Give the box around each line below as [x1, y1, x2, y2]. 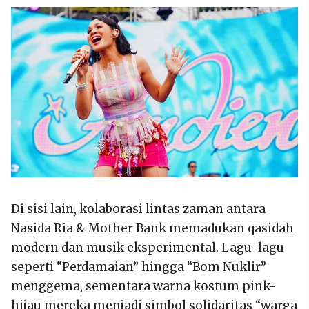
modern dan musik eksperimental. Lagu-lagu [11, 239, 284, 255]
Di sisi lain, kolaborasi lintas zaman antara [11, 201, 266, 217]
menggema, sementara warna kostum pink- [11, 278, 277, 294]
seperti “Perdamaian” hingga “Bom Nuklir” [11, 259, 266, 275]
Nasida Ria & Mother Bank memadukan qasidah [11, 220, 294, 236]
